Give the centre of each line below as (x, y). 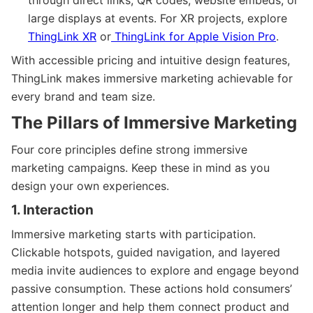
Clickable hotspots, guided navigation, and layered (146, 252)
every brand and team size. (83, 96)
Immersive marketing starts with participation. (133, 234)
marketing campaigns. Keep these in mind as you (140, 167)
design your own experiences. (90, 185)
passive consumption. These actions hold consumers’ (152, 288)
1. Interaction (52, 210)
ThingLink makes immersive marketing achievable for (152, 78)
